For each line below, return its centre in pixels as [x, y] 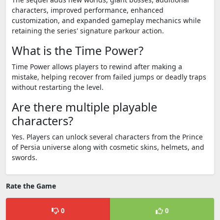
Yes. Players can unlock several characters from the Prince [107, 137]
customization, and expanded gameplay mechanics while [106, 20]
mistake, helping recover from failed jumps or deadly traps [109, 77]
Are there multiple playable [84, 107]
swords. [26, 157]
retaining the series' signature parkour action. [88, 31]
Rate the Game [31, 186]
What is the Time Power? [78, 51]
